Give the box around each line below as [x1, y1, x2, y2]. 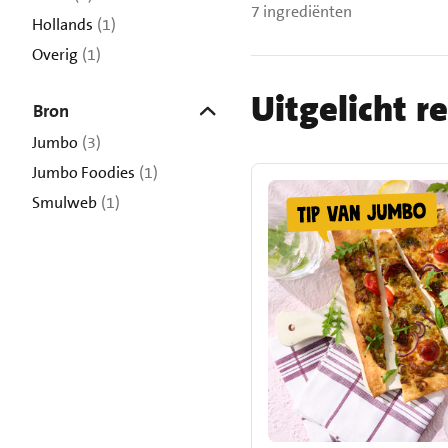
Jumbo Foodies [32, 162, 135, 183]
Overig [32, 44, 78, 65]
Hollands [32, 14, 93, 35]
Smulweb [32, 192, 97, 213]
